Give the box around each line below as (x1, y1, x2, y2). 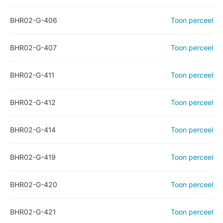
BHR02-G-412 (10, 98, 56, 107)
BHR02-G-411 (10, 71, 54, 79)
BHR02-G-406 (10, 16, 57, 24)
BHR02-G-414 (10, 125, 56, 134)
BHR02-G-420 (10, 180, 57, 189)
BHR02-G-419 (10, 153, 56, 161)
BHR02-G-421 (10, 208, 56, 216)
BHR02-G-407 (10, 43, 57, 52)
